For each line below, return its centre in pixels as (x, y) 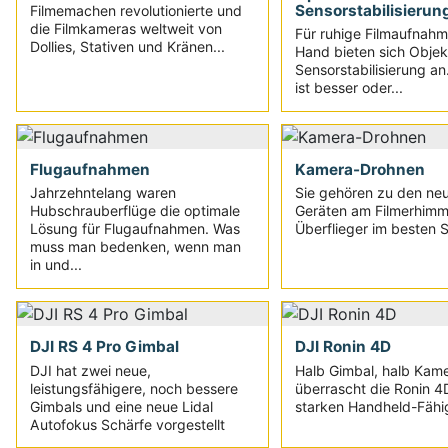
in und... (56, 265)
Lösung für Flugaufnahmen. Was (135, 229)
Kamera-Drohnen (359, 169)
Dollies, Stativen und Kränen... (128, 46)
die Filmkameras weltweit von (126, 28)
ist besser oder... (348, 87)
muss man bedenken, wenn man (136, 247)
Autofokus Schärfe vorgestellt (128, 424)
